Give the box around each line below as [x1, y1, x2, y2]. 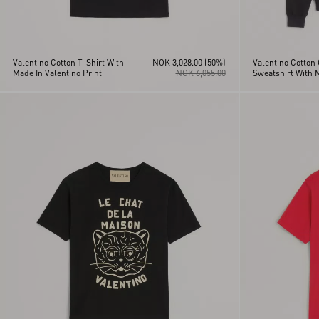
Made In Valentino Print [13, 67, 102, 78]
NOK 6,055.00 [175, 67, 226, 78]
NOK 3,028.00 [152, 56, 202, 68]
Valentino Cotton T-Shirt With [13, 56, 124, 68]
